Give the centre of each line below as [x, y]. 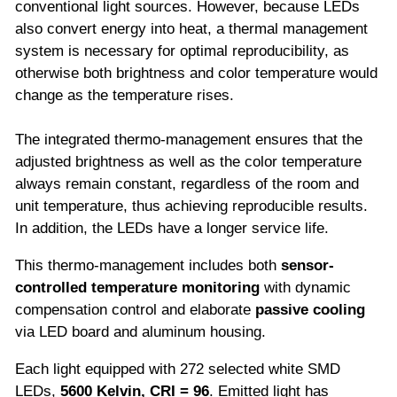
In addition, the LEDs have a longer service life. [172, 228]
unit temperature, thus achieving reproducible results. [191, 206]
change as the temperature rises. [125, 95]
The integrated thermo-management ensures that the [189, 139]
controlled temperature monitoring [137, 287]
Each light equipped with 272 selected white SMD [178, 369]
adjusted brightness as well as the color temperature [188, 161]
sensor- [307, 265]
